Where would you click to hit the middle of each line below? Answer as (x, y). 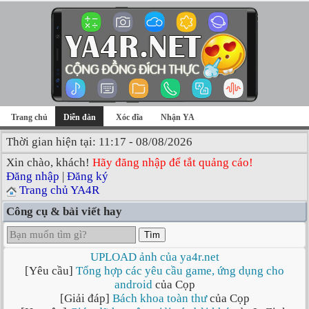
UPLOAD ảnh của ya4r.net (154, 257)
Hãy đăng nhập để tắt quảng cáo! (173, 162)
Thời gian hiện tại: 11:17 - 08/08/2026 (99, 142)
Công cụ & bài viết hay (64, 211)
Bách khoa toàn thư (159, 298)
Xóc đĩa (129, 117)
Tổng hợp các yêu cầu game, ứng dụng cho (180, 271)
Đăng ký (88, 176)
